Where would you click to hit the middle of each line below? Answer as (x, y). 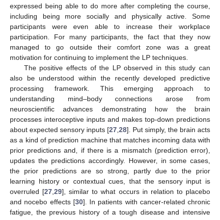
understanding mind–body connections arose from (110, 98)
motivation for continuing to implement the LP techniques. (99, 57)
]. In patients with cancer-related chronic (146, 202)
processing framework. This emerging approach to (110, 88)
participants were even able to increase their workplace (110, 26)
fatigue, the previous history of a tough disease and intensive (110, 212)
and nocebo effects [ (42, 202)
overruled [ (27, 191)
